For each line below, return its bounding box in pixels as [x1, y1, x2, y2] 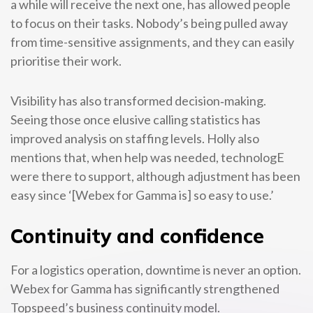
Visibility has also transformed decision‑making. [10, 93, 266, 108]
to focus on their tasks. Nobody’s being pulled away [10, 15, 288, 31]
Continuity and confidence [10, 224, 264, 248]
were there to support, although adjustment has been [10, 168, 300, 184]
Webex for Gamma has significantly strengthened [10, 281, 279, 296]
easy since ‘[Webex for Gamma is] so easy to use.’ [10, 187, 274, 203]
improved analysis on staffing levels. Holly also [10, 131, 259, 146]
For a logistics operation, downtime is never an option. [10, 262, 301, 277]
